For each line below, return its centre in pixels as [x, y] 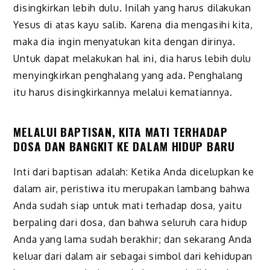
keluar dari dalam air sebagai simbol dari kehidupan [133, 256]
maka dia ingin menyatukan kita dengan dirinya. [124, 41]
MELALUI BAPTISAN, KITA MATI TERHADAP [121, 131]
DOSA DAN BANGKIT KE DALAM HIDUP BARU [124, 146]
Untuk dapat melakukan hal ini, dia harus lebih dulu [133, 58]
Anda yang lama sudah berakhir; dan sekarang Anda [133, 239]
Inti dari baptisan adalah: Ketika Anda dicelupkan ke [134, 171]
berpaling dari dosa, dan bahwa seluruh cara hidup [130, 222]
